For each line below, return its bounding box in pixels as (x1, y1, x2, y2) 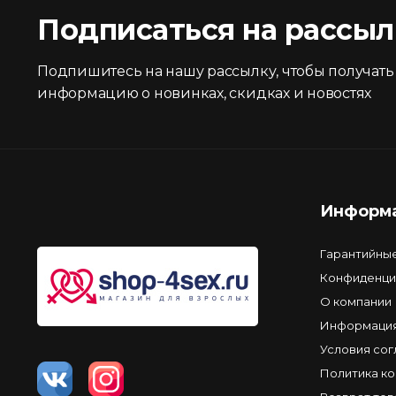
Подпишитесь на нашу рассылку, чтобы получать (37, 62, 394, 80)
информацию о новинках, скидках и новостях (37, 84, 372, 102)
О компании (320, 293, 392, 308)
